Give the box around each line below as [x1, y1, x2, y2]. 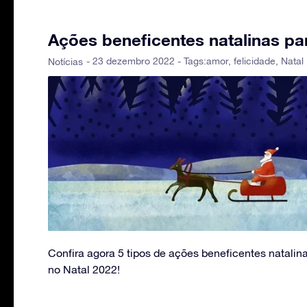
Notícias [48, 56, 83, 68]
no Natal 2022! [48, 262, 120, 275]
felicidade [234, 56, 275, 67]
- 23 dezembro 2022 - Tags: [86, 56, 206, 67]
